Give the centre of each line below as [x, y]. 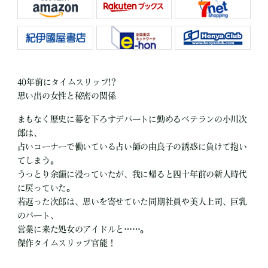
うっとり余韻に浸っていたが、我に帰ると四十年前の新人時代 [132, 174]
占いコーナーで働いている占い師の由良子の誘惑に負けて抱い [132, 147]
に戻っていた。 [46, 188]
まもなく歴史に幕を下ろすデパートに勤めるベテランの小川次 [132, 119]
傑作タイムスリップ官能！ [66, 243]
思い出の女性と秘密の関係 [66, 96]
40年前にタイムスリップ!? [66, 82]
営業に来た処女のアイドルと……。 [83, 229]
